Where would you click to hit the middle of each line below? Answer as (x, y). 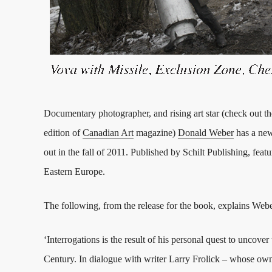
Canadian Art (108, 133)
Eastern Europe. (74, 172)
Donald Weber (206, 133)
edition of (63, 133)
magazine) (156, 133)
